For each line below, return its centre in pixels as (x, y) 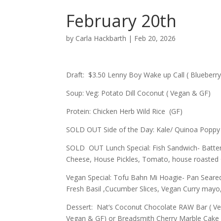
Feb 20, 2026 (155, 38)
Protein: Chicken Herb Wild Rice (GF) (125, 111)
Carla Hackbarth (101, 38)
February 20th (122, 21)
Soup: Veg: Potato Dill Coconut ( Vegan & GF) (139, 93)
